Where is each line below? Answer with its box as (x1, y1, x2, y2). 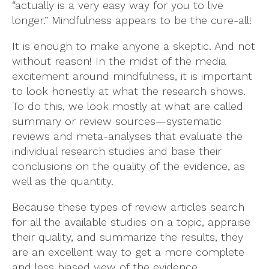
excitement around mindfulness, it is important (12, 69, 252, 82)
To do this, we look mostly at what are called (12, 99, 243, 112)
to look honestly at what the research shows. (12, 84, 246, 97)
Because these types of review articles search (12, 200, 244, 213)
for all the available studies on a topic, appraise (12, 215, 250, 228)
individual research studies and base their (12, 144, 222, 157)
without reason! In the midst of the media (12, 54, 226, 67)
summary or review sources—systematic (12, 114, 222, 127)
